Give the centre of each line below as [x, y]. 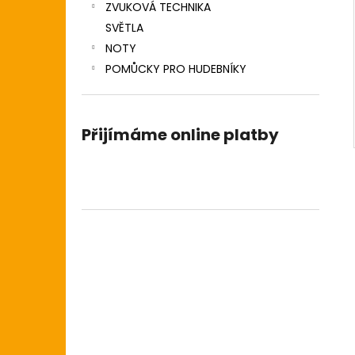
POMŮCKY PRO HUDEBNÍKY [176, 69]
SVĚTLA [124, 28]
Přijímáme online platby [180, 135]
